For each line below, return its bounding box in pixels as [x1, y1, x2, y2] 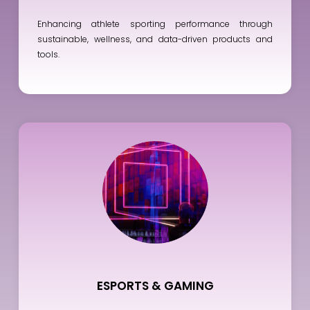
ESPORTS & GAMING [96, 277, 214, 294]
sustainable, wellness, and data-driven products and [37, 33, 273, 45]
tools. [37, 48, 60, 60]
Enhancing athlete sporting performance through [37, 17, 273, 30]
